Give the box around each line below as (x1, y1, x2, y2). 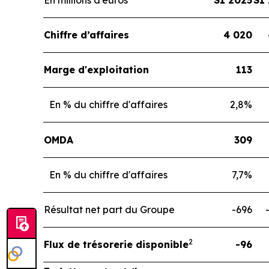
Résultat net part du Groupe (44, 204, 175, 216)
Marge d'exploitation (44, 64, 149, 76)
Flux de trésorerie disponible (44, 238, 189, 251)
